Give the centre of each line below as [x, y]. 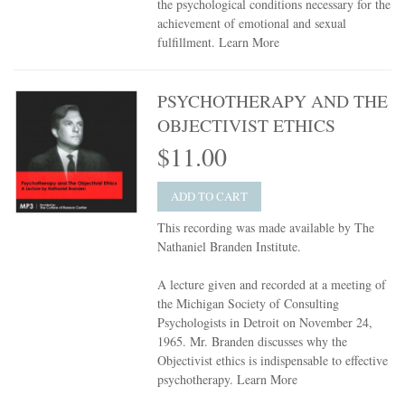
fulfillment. [188, 42]
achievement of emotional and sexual [252, 24]
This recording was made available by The [266, 228]
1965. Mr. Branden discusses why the [253, 342]
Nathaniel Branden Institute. [230, 247]
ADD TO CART [210, 197]
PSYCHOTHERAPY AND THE [273, 101]
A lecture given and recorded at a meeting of [272, 285]
